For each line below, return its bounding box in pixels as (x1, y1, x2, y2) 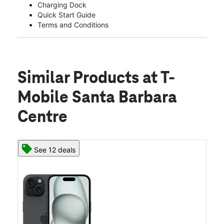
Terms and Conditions (37, 20, 108, 29)
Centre (17, 108, 67, 127)
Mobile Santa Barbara (17, 89, 177, 107)
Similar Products (17, 69, 142, 88)
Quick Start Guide (37, 10, 95, 19)
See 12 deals (34, 145, 75, 154)
